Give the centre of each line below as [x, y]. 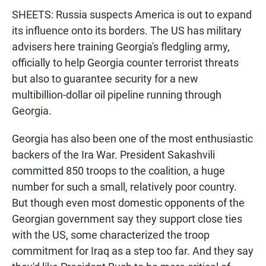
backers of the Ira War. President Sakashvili [113, 155]
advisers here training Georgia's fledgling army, [121, 47]
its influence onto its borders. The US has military [127, 31]
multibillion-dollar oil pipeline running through [117, 95]
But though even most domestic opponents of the [128, 203]
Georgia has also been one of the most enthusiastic [132, 139]
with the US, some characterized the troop [111, 235]
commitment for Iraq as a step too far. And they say [133, 251]
